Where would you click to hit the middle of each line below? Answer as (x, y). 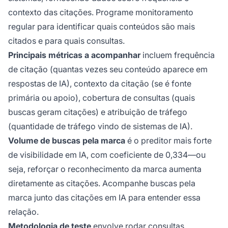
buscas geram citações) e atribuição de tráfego (98, 112)
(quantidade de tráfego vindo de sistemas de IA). (100, 126)
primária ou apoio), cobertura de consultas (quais (102, 97)
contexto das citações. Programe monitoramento (101, 12)
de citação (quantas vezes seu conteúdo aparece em (108, 69)
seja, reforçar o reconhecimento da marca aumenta (105, 169)
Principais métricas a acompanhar (74, 55)
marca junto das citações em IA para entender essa (104, 197)
